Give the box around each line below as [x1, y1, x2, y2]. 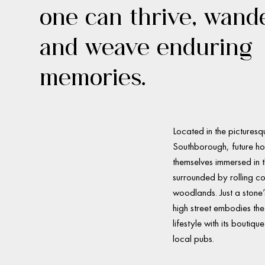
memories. [40, 63, 147, 91]
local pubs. [172, 232, 216, 245]
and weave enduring [40, 33, 253, 60]
